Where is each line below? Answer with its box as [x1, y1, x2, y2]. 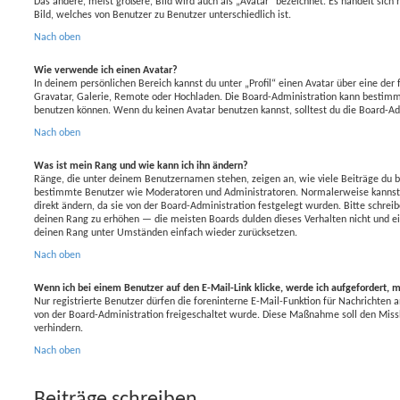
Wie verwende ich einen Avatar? [34, 64, 178, 76]
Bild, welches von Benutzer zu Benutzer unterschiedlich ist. [34, 9, 291, 21]
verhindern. [34, 322, 83, 334]
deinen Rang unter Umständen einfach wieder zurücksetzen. [34, 227, 297, 238]
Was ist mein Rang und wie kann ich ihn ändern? [34, 160, 248, 171]
